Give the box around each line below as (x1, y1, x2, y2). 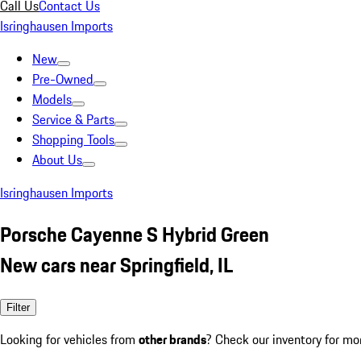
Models (32, 89, 72, 109)
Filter (6, 301, 30, 313)
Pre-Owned (32, 69, 93, 89)
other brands (139, 329, 206, 349)
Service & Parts (32, 110, 114, 129)
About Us (32, 150, 82, 169)
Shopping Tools (32, 130, 114, 149)
